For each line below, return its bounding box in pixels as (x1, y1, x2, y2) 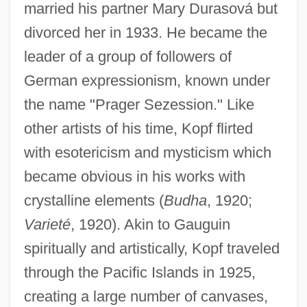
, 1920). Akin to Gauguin (70, 215, 230, 233)
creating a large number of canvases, (23, 287, 268, 305)
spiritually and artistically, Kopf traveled (23, 239, 280, 257)
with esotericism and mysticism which (23, 143, 271, 161)
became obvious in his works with (23, 167, 245, 185)
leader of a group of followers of (23, 47, 232, 65)
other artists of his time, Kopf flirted (23, 119, 253, 137)
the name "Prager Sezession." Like (23, 95, 254, 113)
